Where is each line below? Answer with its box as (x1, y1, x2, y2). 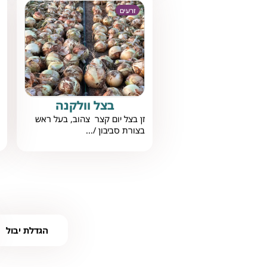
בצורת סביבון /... (86, 125, 145, 136)
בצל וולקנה (55, 97, 114, 114)
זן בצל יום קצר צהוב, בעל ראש (35, 113, 145, 125)
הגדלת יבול (6, 224, 48, 236)
